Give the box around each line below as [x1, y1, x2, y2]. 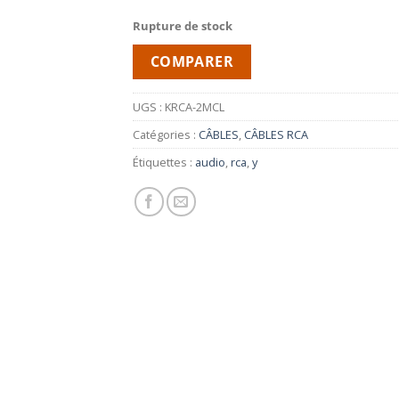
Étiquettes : [133, 154, 195, 171]
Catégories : [133, 126, 199, 143]
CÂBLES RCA [244, 126, 308, 143]
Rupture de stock [133, 17, 232, 34]
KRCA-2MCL [165, 99, 224, 116]
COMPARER [150, 51, 234, 71]
